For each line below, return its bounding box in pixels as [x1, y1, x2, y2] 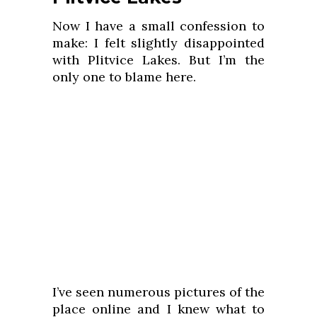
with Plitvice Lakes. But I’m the [52, 52, 265, 69]
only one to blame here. [52, 69, 196, 86]
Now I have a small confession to [52, 18, 265, 35]
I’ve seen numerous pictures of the [52, 284, 265, 301]
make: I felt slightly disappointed [52, 35, 265, 52]
